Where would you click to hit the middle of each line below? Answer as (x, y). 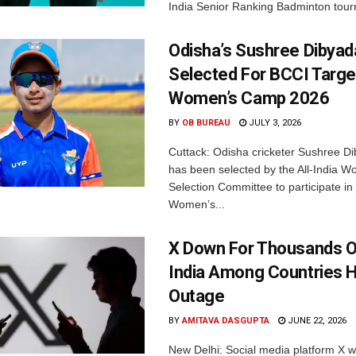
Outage (197, 296)
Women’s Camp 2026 (249, 99)
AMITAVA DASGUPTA (226, 321)
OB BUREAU (206, 123)
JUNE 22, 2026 (316, 321)
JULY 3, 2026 (274, 123)
